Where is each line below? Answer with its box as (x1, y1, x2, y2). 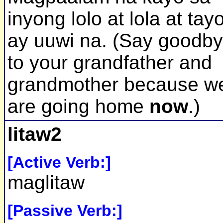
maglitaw (7, 172, 85, 194)
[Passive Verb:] (7, 202, 122, 220)
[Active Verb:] (7, 153, 111, 172)
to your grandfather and (7, 52, 212, 74)
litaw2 (7, 123, 62, 145)
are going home (7, 96, 144, 117)
